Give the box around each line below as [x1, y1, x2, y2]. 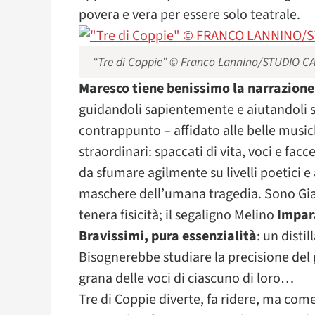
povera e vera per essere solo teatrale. [79, 5, 300, 25]
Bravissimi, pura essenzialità [79, 226, 257, 246]
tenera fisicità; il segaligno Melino [79, 205, 277, 225]
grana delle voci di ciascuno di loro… [79, 269, 294, 288]
